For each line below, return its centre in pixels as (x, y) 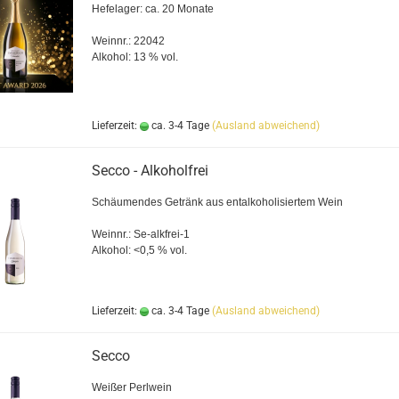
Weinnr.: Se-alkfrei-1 (140, 234)
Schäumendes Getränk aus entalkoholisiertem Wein (217, 202)
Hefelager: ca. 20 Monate (152, 9)
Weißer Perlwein (131, 387)
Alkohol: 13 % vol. (134, 57)
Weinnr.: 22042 (128, 41)
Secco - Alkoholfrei (150, 171)
